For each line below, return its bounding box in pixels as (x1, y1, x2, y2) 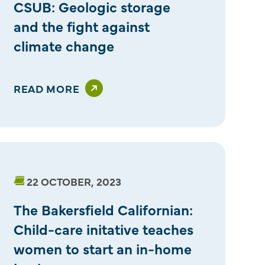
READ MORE (13, 80, 80, 96)
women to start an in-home (13, 238, 192, 258)
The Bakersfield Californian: (13, 199, 193, 219)
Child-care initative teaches (13, 218, 193, 238)
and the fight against (13, 15, 150, 35)
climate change (13, 35, 114, 55)
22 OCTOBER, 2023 (26, 173, 121, 189)
